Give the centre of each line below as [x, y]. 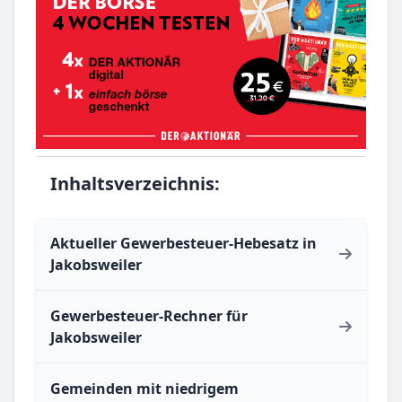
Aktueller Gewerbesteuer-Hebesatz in [184, 244]
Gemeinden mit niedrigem [144, 389]
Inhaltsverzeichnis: [135, 184]
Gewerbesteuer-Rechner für [149, 316]
